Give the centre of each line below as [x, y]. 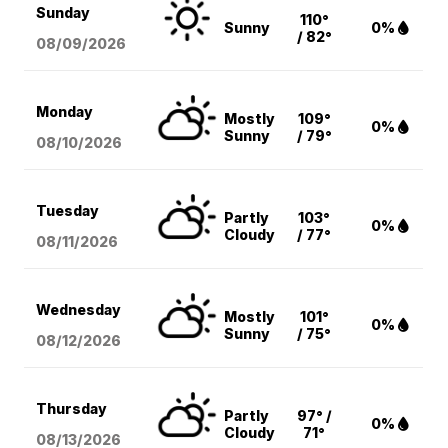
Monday [65, 112]
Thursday [72, 409]
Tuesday [68, 211]
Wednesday [79, 310]
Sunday [63, 13]
